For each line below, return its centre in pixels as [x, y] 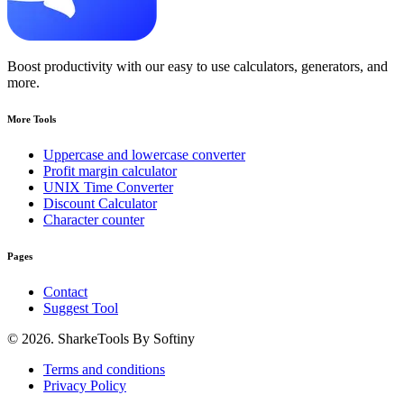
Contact [65, 292]
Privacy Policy [85, 386]
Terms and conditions [104, 370]
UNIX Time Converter [108, 188]
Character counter [94, 220]
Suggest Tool [81, 308]
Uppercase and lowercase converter [144, 155]
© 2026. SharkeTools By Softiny [101, 339]
